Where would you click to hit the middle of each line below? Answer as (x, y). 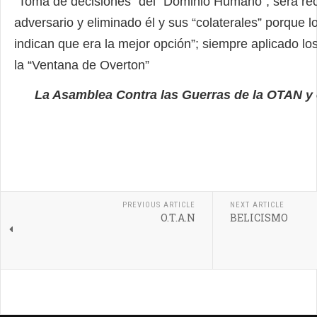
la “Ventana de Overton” (82, 65)
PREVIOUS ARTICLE (159, 204)
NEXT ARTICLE (257, 204)
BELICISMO (259, 217)
